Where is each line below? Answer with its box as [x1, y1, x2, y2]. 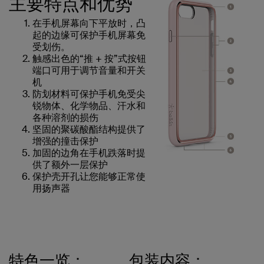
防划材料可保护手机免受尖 [32, 87, 146, 100]
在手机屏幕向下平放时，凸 [32, 16, 146, 29]
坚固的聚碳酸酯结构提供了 [32, 123, 146, 136]
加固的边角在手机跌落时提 [32, 146, 146, 159]
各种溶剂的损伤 [32, 111, 98, 124]
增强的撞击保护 [32, 134, 98, 147]
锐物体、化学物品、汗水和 [32, 99, 146, 112]
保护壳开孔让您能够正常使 [32, 170, 146, 183]
